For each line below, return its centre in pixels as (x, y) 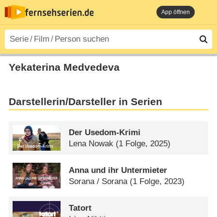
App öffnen (176, 12)
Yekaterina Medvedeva (64, 67)
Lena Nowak (91, 143)
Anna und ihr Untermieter (118, 170)
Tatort (80, 208)
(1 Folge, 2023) (157, 181)
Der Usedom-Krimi (105, 132)
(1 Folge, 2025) (143, 143)
